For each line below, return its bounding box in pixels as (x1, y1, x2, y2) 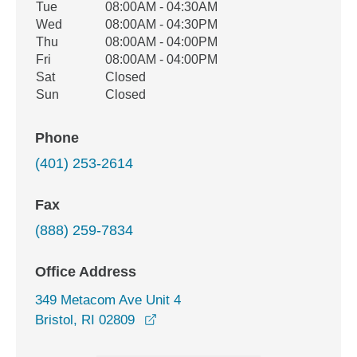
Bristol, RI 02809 (35, 312, 135, 328)
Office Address (35, 264, 136, 280)
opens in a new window (156, 312, 293, 327)
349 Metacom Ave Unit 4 (35, 292, 181, 308)
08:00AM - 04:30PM (105, 18, 218, 31)
